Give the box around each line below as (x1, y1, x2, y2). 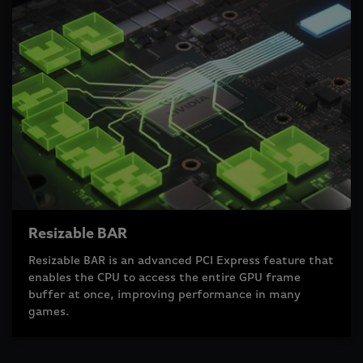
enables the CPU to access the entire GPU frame (28, 271, 301, 284)
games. (28, 305, 70, 318)
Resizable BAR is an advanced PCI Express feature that (28, 254, 334, 267)
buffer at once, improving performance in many (28, 288, 301, 301)
